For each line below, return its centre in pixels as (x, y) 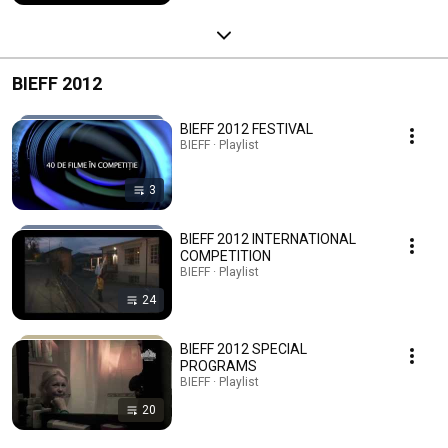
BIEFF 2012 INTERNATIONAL (268, 238)
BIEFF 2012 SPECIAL (243, 348)
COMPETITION (225, 255)
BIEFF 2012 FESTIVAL (246, 128)
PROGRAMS (218, 365)
